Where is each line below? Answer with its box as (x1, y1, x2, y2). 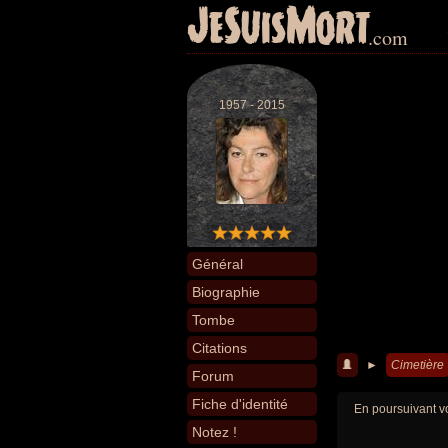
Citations (192, 340, 247, 356)
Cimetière (391, 358, 444, 372)
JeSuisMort (187, 2, 371, 54)
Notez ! (192, 424, 237, 440)
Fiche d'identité (192, 396, 288, 412)
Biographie (192, 284, 260, 300)
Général (192, 256, 243, 272)
